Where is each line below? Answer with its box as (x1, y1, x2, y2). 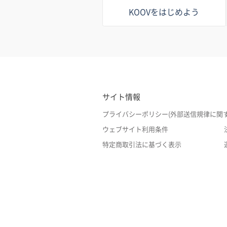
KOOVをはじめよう (129, 8, 200, 16)
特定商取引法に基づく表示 (102, 141, 181, 148)
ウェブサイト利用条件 (102, 126, 168, 133)
